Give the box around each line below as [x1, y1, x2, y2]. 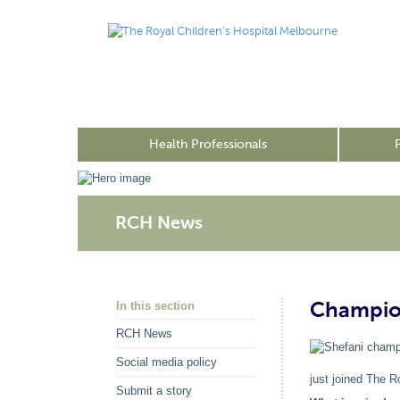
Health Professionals [148, 137, 267, 151]
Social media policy [116, 355, 217, 369]
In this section [116, 299, 195, 312]
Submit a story [116, 384, 192, 397]
